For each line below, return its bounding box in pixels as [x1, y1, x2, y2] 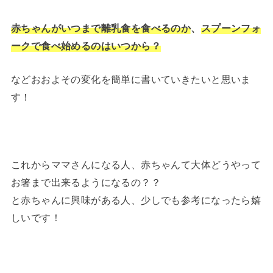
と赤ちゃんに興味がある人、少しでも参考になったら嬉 [10, 194, 261, 205]
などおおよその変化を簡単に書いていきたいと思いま [10, 74, 251, 85]
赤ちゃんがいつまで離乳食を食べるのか [10, 22, 191, 34]
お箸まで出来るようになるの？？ [10, 176, 161, 188]
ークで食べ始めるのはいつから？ [10, 40, 161, 51]
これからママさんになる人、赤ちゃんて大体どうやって [10, 158, 261, 170]
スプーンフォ [200, 22, 261, 34]
